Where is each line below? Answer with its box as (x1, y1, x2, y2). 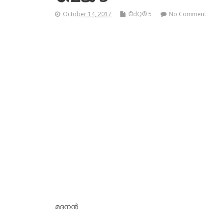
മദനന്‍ (55, 201, 78, 212)
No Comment (169, 10, 206, 19)
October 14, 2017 (63, 10, 111, 19)
